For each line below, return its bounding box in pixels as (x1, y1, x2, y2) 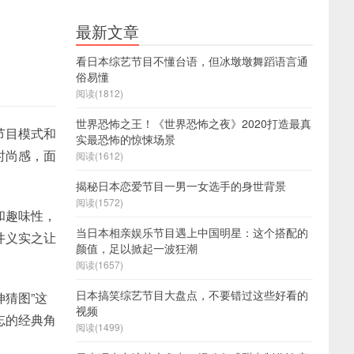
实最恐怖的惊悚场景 (76, 131, 175, 147)
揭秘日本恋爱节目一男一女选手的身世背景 (76, 178, 286, 194)
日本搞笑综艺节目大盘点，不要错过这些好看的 (76, 287, 308, 303)
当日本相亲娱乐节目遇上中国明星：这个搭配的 (76, 224, 308, 240)
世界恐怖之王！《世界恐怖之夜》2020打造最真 (76, 115, 311, 131)
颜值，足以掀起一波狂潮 (76, 240, 198, 256)
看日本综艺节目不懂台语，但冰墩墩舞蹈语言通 (76, 53, 308, 69)
